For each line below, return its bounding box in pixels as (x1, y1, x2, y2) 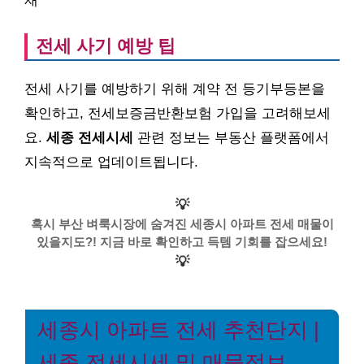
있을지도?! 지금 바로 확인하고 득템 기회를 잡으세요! (37, 235, 327, 249)
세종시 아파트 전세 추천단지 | (37, 318, 319, 342)
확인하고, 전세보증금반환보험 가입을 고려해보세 (24, 105, 331, 121)
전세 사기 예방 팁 (36, 35, 175, 56)
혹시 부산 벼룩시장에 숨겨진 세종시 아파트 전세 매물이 (30, 217, 334, 232)
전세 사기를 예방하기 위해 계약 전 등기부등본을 (24, 80, 325, 97)
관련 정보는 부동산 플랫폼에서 (133, 129, 329, 145)
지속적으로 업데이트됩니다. (24, 154, 198, 170)
